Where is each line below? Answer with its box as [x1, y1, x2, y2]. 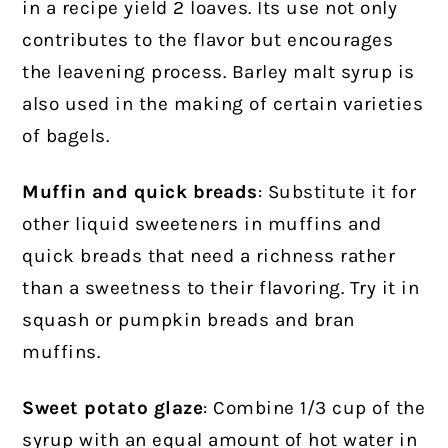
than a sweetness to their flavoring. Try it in [22, 277, 420, 300]
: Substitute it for [257, 181, 417, 204]
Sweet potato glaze [22, 397, 204, 420]
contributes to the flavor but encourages [22, 29, 394, 52]
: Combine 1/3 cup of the [203, 397, 426, 420]
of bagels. [22, 125, 110, 148]
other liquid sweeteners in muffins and [22, 213, 382, 236]
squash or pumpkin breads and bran [22, 309, 355, 332]
